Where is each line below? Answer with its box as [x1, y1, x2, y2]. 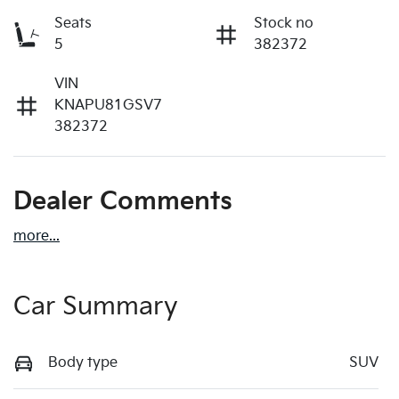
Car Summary [13, 291, 178, 322]
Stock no [254, 14, 313, 32]
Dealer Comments [13, 186, 232, 216]
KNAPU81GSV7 [54, 96, 162, 114]
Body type [48, 354, 118, 371]
